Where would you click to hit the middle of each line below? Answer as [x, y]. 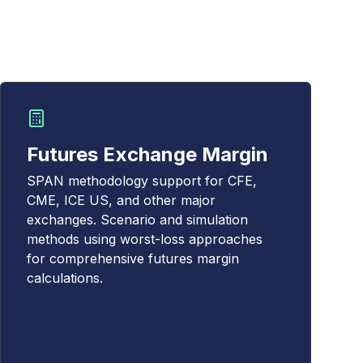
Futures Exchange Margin [147, 154]
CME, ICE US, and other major [121, 200]
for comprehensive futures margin [133, 258]
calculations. [65, 278]
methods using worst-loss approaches [145, 239]
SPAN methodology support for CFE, [142, 181]
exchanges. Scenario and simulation [137, 220]
